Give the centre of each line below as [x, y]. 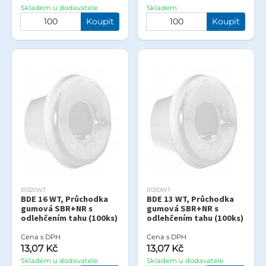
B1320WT [34, 189]
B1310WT [159, 189]
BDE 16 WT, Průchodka [64, 199]
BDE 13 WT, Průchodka [190, 199]
